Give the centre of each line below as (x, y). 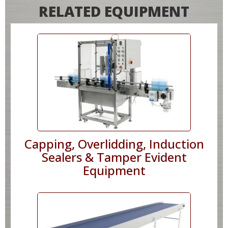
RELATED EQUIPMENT (114, 11)
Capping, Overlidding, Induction (114, 144)
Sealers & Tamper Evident (114, 157)
